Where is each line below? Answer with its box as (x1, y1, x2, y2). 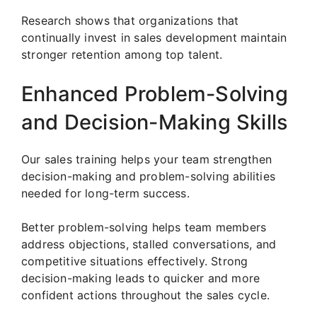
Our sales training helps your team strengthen (21, 152, 272, 167)
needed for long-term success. (21, 186, 190, 201)
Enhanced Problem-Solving (21, 81, 288, 107)
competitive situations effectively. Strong (21, 254, 248, 269)
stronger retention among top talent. (21, 47, 223, 62)
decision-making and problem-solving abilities (21, 169, 276, 184)
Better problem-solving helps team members (21, 220, 267, 235)
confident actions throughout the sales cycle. (21, 288, 270, 303)
